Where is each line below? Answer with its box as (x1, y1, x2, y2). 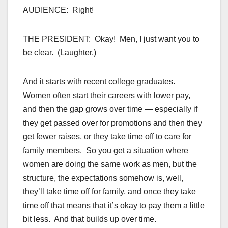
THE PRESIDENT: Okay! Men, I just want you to (23, 35, 199, 44)
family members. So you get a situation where (23, 146, 188, 155)
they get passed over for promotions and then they (23, 119, 202, 128)
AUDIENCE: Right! (23, 6, 94, 15)
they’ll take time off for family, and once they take (23, 187, 196, 196)
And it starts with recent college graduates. (23, 77, 177, 87)
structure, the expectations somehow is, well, (23, 174, 183, 183)
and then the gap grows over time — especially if (23, 105, 197, 114)
